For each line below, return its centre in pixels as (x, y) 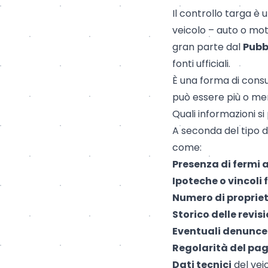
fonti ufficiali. (201, 63)
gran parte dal (208, 47)
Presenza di (202, 164)
